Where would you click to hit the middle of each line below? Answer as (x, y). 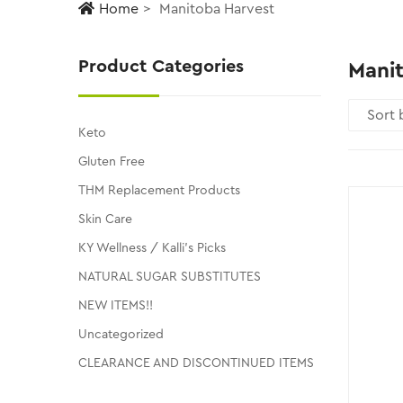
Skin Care (105, 220)
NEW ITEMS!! (116, 306)
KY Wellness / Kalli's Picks (152, 249)
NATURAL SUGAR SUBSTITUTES (170, 278)
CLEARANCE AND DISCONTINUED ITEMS (196, 364)
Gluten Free (112, 162)
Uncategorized (121, 335)
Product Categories (161, 67)
